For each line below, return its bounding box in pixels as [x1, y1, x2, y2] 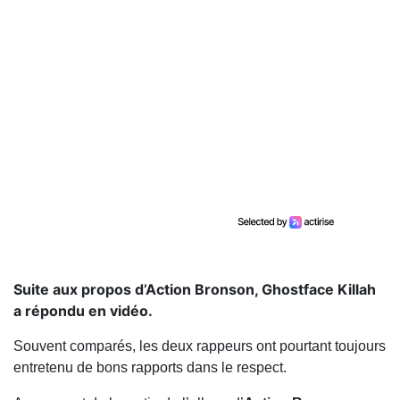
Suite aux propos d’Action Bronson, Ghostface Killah [13, 280, 376, 298]
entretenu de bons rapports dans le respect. [13, 360, 287, 375]
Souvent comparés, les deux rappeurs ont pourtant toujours [13, 338, 386, 354]
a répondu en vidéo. [13, 302, 153, 320]
